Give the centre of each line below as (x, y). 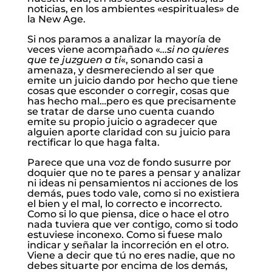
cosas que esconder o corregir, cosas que (128, 91)
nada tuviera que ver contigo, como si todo (132, 225)
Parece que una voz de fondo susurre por (129, 163)
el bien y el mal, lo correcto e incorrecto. (124, 204)
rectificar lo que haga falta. (93, 143)
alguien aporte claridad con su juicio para (129, 132)
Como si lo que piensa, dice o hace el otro (128, 214)
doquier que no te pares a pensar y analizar (134, 173)
